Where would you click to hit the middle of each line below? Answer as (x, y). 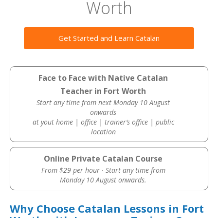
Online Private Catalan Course (103, 159)
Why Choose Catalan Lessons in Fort (107, 208)
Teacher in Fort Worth (103, 91)
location (103, 132)
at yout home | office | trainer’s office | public (103, 122)
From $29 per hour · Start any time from (103, 170)
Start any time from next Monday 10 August (103, 102)
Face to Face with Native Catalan (103, 78)
